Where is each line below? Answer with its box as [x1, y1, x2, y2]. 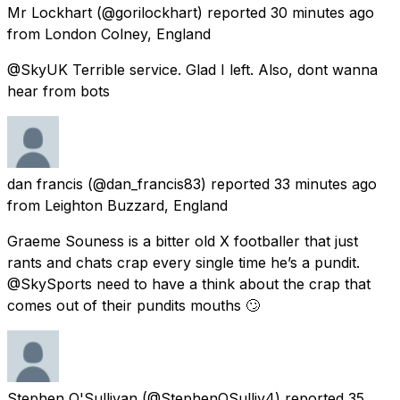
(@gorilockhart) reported [96, 3, 266, 21]
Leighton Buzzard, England [45, 196, 228, 214]
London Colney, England [45, 24, 211, 43]
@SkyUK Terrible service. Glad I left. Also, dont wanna [7, 60, 378, 79]
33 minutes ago [274, 174, 377, 193]
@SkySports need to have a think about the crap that [7, 274, 371, 293]
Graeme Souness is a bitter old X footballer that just [7, 231, 358, 250]
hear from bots [7, 81, 110, 100]
